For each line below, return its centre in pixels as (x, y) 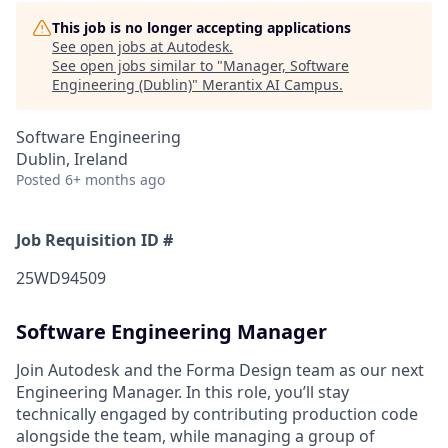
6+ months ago (115, 179)
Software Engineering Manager (171, 331)
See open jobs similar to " (137, 65)
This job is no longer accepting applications (201, 27)
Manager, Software (286, 65)
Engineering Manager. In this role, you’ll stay (182, 392)
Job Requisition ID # (94, 240)
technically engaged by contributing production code (217, 414)
